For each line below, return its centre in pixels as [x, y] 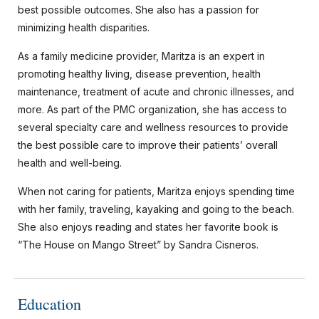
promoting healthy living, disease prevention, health [139, 74]
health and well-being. [70, 163]
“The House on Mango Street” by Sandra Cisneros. [138, 245]
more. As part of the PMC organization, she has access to [152, 109]
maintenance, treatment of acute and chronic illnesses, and [156, 91]
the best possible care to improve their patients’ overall [148, 145]
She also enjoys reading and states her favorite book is [148, 227]
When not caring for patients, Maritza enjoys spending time [156, 191]
